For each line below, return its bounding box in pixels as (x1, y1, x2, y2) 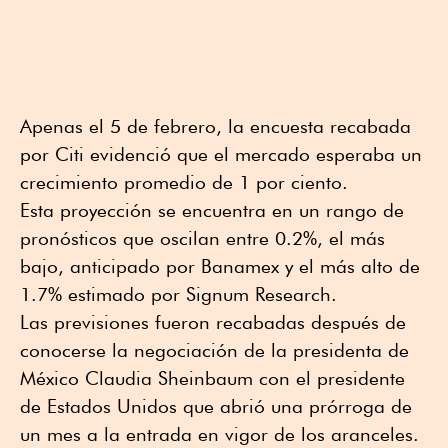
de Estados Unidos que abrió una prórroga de (20, 394, 412, 417)
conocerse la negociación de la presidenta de (20, 338, 409, 361)
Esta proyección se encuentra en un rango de (20, 198, 404, 221)
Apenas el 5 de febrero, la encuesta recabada (20, 114, 411, 137)
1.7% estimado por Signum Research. (20, 282, 337, 305)
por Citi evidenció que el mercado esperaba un (20, 142, 422, 165)
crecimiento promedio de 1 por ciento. (20, 170, 348, 193)
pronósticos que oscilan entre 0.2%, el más (20, 226, 385, 249)
